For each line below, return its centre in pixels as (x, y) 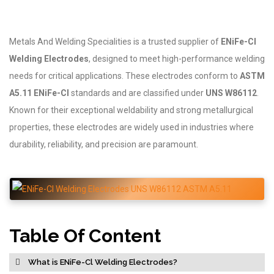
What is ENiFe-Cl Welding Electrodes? (102, 262)
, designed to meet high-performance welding (177, 59)
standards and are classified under (137, 93)
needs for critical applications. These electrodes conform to (124, 76)
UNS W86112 (231, 93)
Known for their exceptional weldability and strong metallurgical (131, 110)
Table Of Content (85, 236)
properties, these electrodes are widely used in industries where (131, 127)
